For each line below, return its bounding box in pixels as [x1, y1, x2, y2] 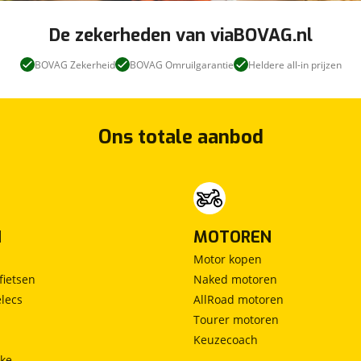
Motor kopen [193, 251, 262, 267]
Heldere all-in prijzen [247, 57, 342, 72]
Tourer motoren [193, 311, 279, 327]
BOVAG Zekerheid [34, 57, 115, 72]
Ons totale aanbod [98, 123, 263, 150]
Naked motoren [193, 271, 277, 287]
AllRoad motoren [193, 291, 284, 307]
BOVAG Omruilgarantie [129, 57, 234, 72]
